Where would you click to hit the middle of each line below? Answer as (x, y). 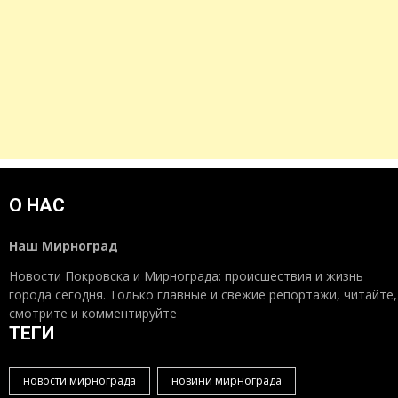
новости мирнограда (80, 380)
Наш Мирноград (64, 245)
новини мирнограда (227, 380)
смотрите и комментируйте (93, 313)
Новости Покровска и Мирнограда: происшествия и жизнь (187, 275)
